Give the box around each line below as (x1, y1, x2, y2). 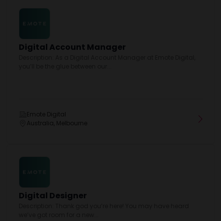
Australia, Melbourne (26, 119, 87, 127)
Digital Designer (18, 190, 87, 201)
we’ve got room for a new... (18, 211, 99, 219)
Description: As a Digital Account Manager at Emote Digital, (18, 53, 195, 62)
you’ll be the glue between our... (18, 62, 111, 71)
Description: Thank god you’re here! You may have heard (18, 202, 189, 210)
